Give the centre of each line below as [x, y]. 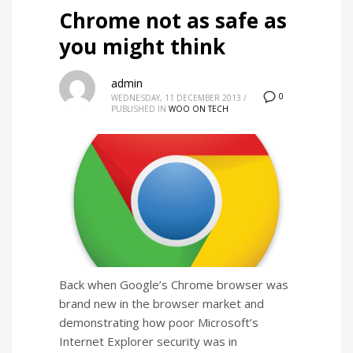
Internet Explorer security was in [148, 341]
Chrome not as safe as [173, 21]
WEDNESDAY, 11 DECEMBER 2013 [176, 98]
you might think [142, 47]
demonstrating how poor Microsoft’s [159, 322]
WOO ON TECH [199, 109]
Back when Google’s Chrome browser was [174, 284]
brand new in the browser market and [162, 303]
